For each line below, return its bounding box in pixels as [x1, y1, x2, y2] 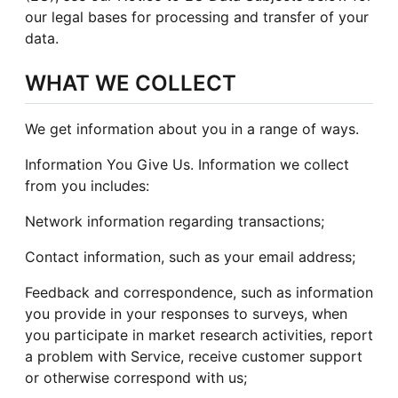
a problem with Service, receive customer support [25, 346, 362, 365]
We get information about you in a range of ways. [25, 119, 359, 138]
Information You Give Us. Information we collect [25, 155, 349, 173]
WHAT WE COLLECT [25, 69, 236, 96]
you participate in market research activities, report [25, 325, 373, 344]
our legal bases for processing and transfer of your [25, 7, 369, 26]
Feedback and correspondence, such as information [25, 283, 373, 301]
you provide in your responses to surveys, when [25, 304, 347, 322]
